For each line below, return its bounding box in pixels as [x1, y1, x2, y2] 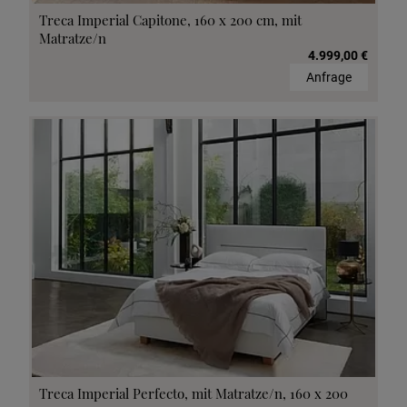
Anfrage [306, 70, 352, 85]
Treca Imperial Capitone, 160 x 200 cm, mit [39, 11, 302, 30]
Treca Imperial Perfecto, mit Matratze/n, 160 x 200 [39, 383, 348, 402]
